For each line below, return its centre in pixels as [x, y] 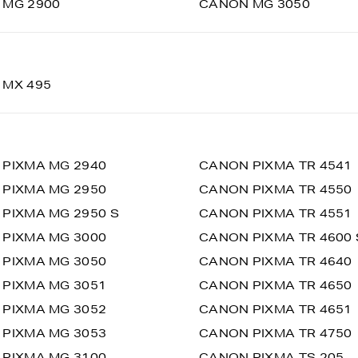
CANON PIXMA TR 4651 [276, 309]
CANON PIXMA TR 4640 [276, 261]
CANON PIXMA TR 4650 [276, 285]
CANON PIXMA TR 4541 [276, 165]
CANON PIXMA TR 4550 [276, 189]
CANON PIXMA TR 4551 [276, 213]
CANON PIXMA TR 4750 [276, 333]
